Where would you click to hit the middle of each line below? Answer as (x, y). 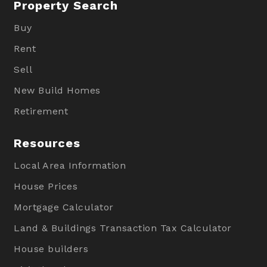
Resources (47, 143)
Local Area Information (70, 166)
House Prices (46, 187)
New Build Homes (57, 91)
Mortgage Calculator (64, 207)
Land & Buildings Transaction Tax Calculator (123, 228)
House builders (51, 249)
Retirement (41, 111)
